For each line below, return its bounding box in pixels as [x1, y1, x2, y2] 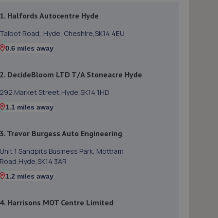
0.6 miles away [5, 44, 54, 52]
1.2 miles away [5, 172, 54, 180]
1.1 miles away [5, 103, 54, 111]
